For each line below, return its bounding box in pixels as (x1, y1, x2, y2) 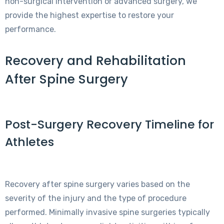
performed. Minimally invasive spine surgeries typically (5, 207, 210, 217)
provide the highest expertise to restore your (5, 10, 174, 20)
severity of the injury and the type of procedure (5, 193, 186, 203)
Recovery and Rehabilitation (5, 51, 186, 69)
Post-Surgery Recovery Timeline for (5, 115, 214, 132)
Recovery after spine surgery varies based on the (5, 179, 190, 189)
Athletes (5, 133, 54, 150)
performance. (5, 24, 56, 34)
